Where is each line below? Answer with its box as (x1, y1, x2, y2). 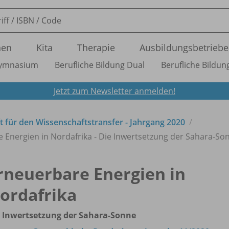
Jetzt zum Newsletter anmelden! (54, 85, 175, 97)
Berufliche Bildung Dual (55, 59, 145, 71)
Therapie (77, 41, 115, 54)
